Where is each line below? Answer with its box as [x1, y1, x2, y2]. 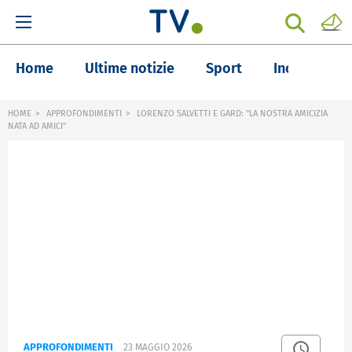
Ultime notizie [85, 60, 174, 77]
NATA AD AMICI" [8, 121, 66, 131]
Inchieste [273, 60, 332, 77]
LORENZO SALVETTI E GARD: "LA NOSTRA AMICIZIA [134, 108, 328, 119]
